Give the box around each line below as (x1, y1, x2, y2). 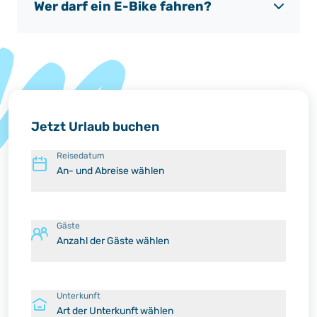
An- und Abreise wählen (57, 165, 164, 177)
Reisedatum (57, 151, 105, 161)
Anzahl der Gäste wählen (57, 235, 169, 247)
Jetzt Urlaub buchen (31, 119, 159, 134)
